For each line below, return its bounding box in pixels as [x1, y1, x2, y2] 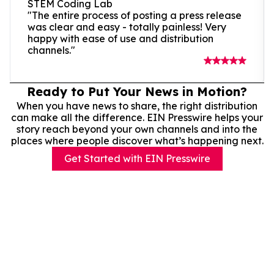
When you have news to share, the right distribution [17, 99, 257, 112]
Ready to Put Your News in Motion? [27, 83, 247, 99]
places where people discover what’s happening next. [10, 134, 264, 147]
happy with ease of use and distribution [28, 32, 213, 45]
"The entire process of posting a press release [28, 9, 242, 21]
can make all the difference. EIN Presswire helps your [11, 111, 263, 124]
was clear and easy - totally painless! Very [28, 20, 226, 33]
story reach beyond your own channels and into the [17, 122, 257, 135]
